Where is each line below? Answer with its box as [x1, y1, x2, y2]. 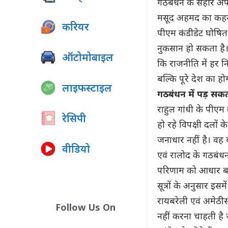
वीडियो [62, 144, 90, 157]
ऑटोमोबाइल [62, 52, 113, 65]
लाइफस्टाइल [62, 82, 112, 96]
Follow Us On [55, 203, 116, 214]
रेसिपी [62, 113, 86, 126]
